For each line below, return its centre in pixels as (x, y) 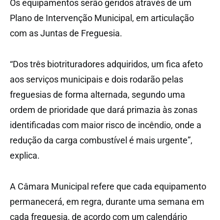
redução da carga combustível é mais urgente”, (101, 140)
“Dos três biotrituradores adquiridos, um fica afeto (106, 64)
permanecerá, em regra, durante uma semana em (107, 201)
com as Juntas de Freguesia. (66, 33)
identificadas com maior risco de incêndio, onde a (106, 125)
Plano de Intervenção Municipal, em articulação (102, 18)
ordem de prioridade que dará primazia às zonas (104, 110)
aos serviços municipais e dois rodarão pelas (96, 79)
